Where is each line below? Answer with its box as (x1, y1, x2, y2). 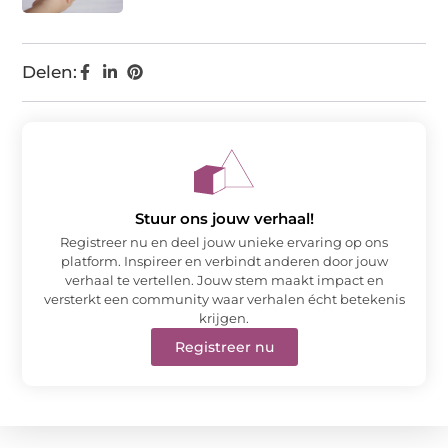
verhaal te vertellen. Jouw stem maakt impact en (64, 271, 384, 288)
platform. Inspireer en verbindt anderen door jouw (60, 252, 388, 269)
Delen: (22, 61, 78, 82)
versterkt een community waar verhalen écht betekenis (43, 290, 405, 307)
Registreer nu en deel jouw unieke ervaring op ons (60, 233, 388, 250)
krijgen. (199, 309, 249, 326)
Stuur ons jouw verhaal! (134, 208, 314, 228)
